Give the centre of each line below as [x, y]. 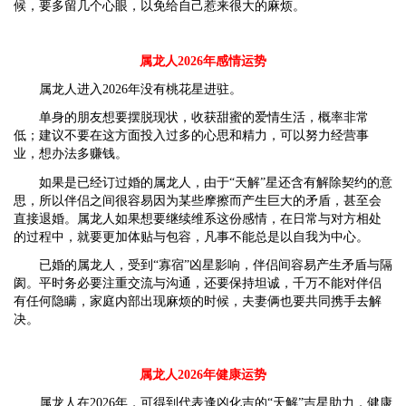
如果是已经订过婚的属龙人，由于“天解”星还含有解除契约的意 [216, 182]
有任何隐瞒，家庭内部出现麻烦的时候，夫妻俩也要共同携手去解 [198, 301]
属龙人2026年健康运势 [203, 375]
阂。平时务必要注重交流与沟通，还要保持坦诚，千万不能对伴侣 [198, 283]
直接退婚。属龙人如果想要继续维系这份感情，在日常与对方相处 [198, 218]
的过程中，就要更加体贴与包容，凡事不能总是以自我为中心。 [191, 237]
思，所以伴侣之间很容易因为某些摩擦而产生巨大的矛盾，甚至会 [198, 200]
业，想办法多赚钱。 [71, 154]
